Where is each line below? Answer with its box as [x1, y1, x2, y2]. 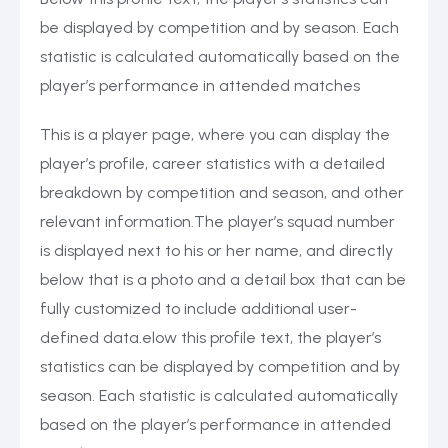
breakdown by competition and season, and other [40, 183, 404, 203]
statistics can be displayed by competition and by [40, 357, 400, 377]
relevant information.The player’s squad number [40, 212, 395, 232]
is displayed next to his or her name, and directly [40, 241, 393, 261]
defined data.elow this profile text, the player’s [40, 328, 381, 348]
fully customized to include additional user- [40, 299, 357, 319]
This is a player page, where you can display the [40, 125, 390, 145]
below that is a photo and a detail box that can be [40, 270, 406, 290]
